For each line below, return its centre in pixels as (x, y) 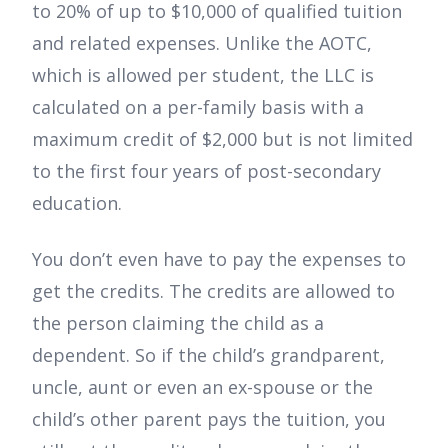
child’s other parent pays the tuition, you (209, 418)
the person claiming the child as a (178, 322)
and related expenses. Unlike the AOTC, (202, 42)
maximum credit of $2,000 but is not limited (222, 138)
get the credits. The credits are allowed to (213, 290)
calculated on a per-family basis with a (198, 106)
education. (77, 202)
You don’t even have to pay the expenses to (219, 258)
